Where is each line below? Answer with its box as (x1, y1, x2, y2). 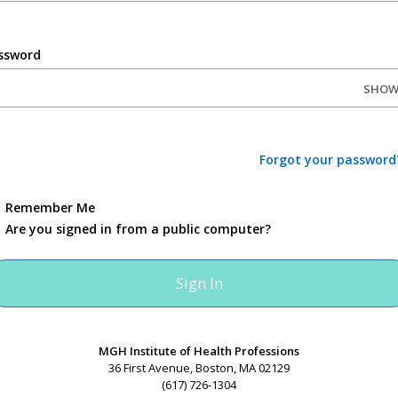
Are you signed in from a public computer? (4, 220, 271, 237)
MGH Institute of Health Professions (99, 343, 299, 360)
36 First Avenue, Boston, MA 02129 (108, 360, 290, 377)
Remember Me (4, 199, 95, 216)
